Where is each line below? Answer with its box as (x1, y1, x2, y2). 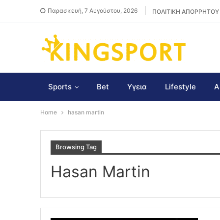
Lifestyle (165, 82, 196, 91)
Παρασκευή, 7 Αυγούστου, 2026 (48, 6, 137, 14)
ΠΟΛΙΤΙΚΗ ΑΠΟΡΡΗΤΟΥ (152, 8, 219, 15)
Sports (48, 82, 72, 91)
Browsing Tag (55, 143, 97, 151)
